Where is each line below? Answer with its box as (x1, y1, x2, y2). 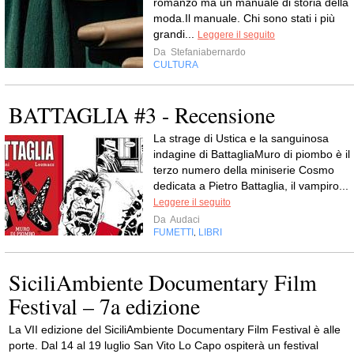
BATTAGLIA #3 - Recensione (9, 100, 275, 130)
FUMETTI (153, 227, 194, 239)
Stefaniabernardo (168, 47, 246, 58)
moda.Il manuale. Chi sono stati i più (153, 12, 335, 25)
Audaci (168, 214, 200, 226)
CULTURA (153, 59, 198, 71)
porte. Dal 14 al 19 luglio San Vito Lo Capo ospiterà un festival (9, 339, 318, 352)
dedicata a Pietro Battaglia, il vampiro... (153, 179, 348, 193)
